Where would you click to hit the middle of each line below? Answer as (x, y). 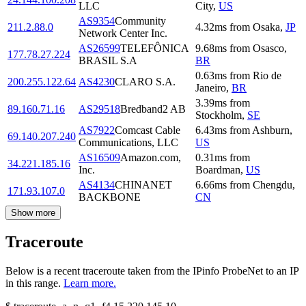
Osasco (268, 48)
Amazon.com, (151, 157)
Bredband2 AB (153, 109)
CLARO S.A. (145, 81)
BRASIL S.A (108, 60)
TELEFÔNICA (154, 48)
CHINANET (143, 184)
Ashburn (271, 130)
